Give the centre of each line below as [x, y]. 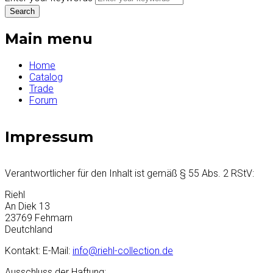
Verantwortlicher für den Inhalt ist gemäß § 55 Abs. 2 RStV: [129, 174]
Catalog [46, 77]
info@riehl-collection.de [123, 251]
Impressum [49, 137]
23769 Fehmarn [39, 218]
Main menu [49, 39]
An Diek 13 [27, 207]
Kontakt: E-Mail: [39, 251]
